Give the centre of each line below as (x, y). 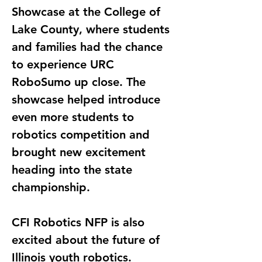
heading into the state (74, 169)
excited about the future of (87, 239)
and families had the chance (89, 46)
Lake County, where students (92, 29)
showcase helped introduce (88, 99)
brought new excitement (80, 152)
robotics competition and (82, 134)
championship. (51, 187)
